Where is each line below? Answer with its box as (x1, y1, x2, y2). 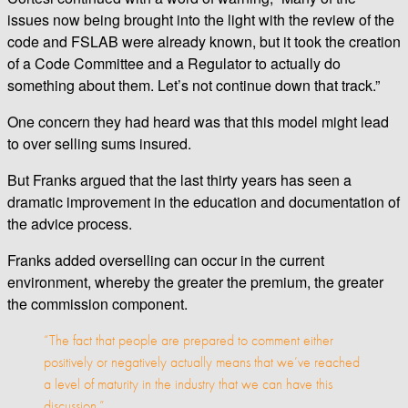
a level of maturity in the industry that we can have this (44, 373, 332, 393)
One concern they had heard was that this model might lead (7, 110, 389, 132)
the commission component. (7, 292, 188, 314)
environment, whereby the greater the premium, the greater (7, 270, 383, 292)
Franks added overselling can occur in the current (7, 249, 324, 270)
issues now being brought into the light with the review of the (7, 8, 394, 30)
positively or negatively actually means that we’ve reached (44, 352, 360, 372)
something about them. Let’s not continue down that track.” (7, 74, 380, 96)
